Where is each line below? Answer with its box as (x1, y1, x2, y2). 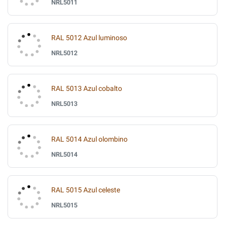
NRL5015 (51, 201, 77, 209)
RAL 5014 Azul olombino (51, 135, 128, 144)
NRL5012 (51, 49, 77, 57)
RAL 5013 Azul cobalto (51, 84, 122, 93)
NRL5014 (51, 150, 77, 158)
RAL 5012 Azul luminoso (51, 33, 127, 42)
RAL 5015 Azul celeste (51, 185, 120, 194)
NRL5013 (51, 99, 77, 107)
